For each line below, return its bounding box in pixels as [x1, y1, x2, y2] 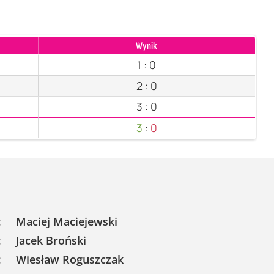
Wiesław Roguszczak [15, 252, 124, 267]
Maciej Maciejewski [15, 214, 117, 229]
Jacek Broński [15, 233, 86, 248]
